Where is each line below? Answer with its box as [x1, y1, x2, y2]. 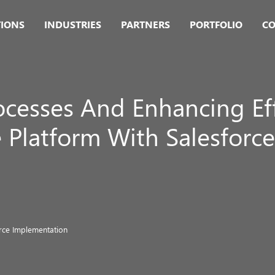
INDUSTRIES [44, 18, 101, 31]
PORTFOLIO [190, 18, 242, 31]
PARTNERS [121, 18, 170, 31]
